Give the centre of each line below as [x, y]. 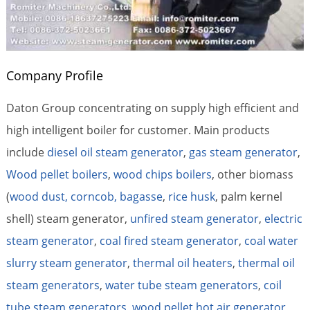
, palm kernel [248, 196]
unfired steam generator [194, 218]
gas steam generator [243, 152]
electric [283, 218]
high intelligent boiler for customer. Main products [138, 130]
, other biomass [252, 174]
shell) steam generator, [68, 218]
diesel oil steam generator [115, 152]
